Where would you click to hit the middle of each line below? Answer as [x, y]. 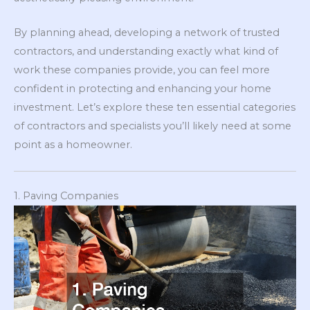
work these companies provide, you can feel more [142, 70]
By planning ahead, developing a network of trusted [147, 33]
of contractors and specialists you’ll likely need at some [153, 126]
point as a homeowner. [73, 145]
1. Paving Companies [66, 195]
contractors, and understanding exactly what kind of [146, 52]
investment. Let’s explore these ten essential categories [155, 108]
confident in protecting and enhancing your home [143, 89]
